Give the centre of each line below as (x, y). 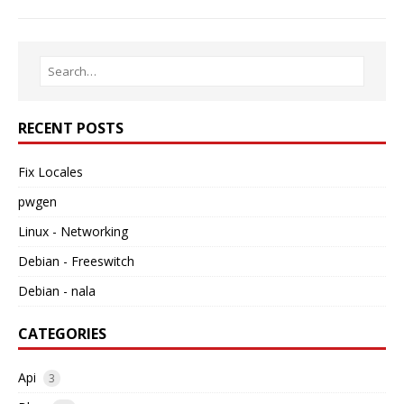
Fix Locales (50, 172)
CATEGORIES (62, 334)
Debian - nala (57, 291)
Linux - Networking (73, 232)
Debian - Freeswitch (76, 262)
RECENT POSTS (71, 129)
